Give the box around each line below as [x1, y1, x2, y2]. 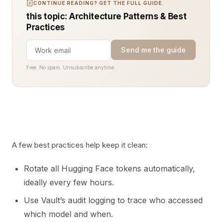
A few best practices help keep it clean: [12, 140, 148, 150]
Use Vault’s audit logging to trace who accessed [24, 195, 203, 205]
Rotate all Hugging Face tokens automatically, [24, 164, 195, 173]
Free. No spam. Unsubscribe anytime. [26, 64, 115, 70]
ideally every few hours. [24, 177, 114, 187]
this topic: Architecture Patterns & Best [26, 11, 187, 21]
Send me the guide [121, 46, 186, 54]
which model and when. [24, 209, 113, 219]
